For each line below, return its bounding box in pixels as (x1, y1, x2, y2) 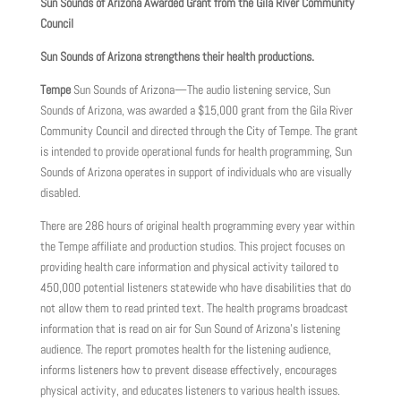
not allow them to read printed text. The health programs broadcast (39, 300, 348, 317)
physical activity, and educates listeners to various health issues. (39, 382, 340, 399)
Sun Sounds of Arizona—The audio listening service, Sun (73, 81, 330, 98)
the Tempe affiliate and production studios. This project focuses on (39, 238, 345, 255)
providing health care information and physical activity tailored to (39, 259, 338, 276)
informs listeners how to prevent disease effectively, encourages (39, 362, 337, 379)
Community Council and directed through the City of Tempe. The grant (39, 123, 358, 140)
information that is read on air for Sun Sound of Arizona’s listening (39, 320, 340, 337)
